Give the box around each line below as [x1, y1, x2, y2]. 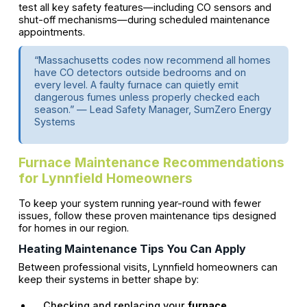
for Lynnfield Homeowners [18, 170, 193, 187]
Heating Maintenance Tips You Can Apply [18, 241, 246, 256]
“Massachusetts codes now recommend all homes [34, 54, 271, 66]
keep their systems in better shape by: [18, 273, 199, 285]
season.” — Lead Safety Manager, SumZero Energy [34, 103, 271, 116]
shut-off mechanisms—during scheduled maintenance [18, 14, 270, 25]
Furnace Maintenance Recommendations [18, 154, 284, 171]
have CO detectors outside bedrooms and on [34, 66, 246, 79]
